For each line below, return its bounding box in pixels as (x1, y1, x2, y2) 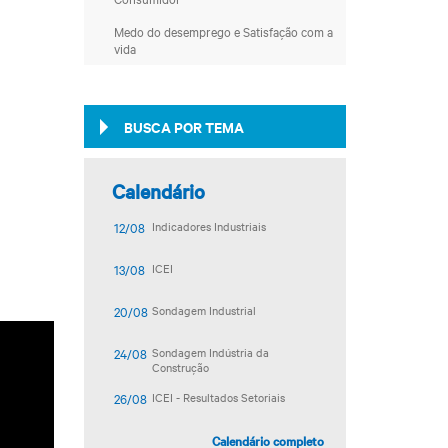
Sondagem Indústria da (152, 344, 270, 360)
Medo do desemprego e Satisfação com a (113, 22, 333, 40)
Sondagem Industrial (152, 302, 257, 318)
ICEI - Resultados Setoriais (152, 389, 286, 405)
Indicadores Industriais (152, 218, 267, 234)
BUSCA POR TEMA (123, 116, 244, 137)
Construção (152, 359, 210, 375)
